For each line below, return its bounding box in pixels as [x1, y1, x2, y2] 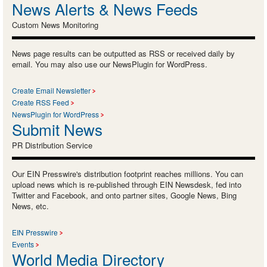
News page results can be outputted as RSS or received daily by [12, 47, 235, 59]
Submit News [12, 117, 103, 140]
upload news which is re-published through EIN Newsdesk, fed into [12, 178, 241, 190]
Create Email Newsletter [12, 85, 91, 95]
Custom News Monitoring [12, 18, 98, 30]
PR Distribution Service [12, 139, 92, 151]
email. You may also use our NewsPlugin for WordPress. [12, 58, 207, 70]
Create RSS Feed [12, 97, 69, 107]
